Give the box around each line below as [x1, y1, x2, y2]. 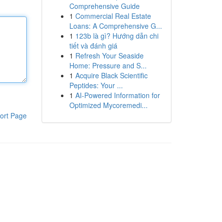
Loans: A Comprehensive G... [69, 21, 162, 31]
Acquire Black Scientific [75, 70, 148, 80]
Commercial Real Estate [75, 11, 151, 21]
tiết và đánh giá [69, 41, 117, 51]
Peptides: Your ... [69, 80, 123, 90]
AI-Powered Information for [75, 90, 160, 100]
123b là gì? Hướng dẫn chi [75, 31, 159, 41]
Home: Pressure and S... [69, 60, 147, 70]
